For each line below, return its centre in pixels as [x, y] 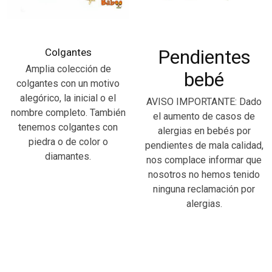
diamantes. [68, 157]
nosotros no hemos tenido [204, 175]
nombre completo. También [68, 113]
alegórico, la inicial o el [68, 98]
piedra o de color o [68, 142]
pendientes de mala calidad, [204, 146]
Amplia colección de [68, 69]
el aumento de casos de [204, 117]
